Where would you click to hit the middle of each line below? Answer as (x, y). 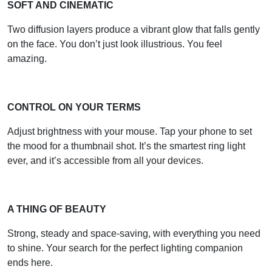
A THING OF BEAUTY (57, 209)
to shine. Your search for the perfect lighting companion (125, 248)
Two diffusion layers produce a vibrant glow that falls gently (134, 29)
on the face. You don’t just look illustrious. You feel (115, 44)
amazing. (28, 58)
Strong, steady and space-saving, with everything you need (134, 233)
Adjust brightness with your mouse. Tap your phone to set (130, 131)
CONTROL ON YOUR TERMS (74, 107)
